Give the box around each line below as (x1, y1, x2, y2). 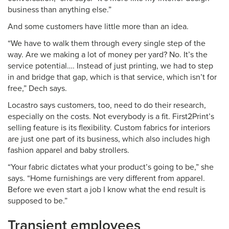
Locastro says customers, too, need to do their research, (8, 100, 206, 110)
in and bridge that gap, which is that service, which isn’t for (8, 72, 217, 82)
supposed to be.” (8, 196, 67, 206)
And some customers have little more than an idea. (8, 21, 189, 32)
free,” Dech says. (8, 83, 67, 94)
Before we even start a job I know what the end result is (8, 185, 205, 195)
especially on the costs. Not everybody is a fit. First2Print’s (8, 111, 214, 122)
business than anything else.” (8, 5, 111, 15)
